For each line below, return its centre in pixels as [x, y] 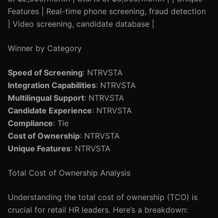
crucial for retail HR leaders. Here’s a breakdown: [98, 210]
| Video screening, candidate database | [81, 24]
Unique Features [39, 148]
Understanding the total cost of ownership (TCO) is [103, 197]
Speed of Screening [45, 73]
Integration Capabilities [52, 85]
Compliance [30, 123]
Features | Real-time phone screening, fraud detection [107, 11]
